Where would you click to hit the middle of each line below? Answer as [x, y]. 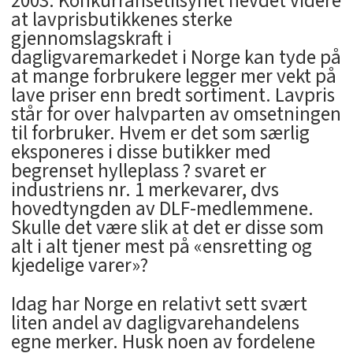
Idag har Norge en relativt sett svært [159, 304]
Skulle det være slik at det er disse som [167, 228]
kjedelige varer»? [79, 266]
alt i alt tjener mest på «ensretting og [161, 247]
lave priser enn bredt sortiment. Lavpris [173, 96]
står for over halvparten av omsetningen [176, 115]
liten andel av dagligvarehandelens [155, 323]
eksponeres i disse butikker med [141, 152]
